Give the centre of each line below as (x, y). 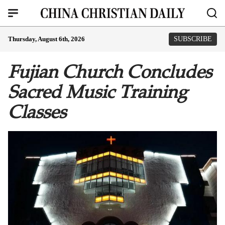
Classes (37, 112)
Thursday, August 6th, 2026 (46, 39)
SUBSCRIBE (193, 39)
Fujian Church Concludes (110, 72)
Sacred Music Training (98, 92)
